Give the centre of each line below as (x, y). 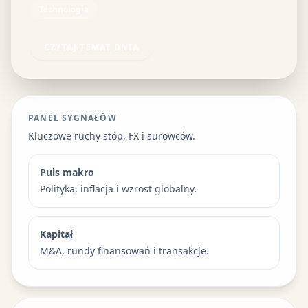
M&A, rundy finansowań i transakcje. (124, 250)
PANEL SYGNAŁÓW (73, 118)
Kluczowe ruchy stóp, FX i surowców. (112, 135)
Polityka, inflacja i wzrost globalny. (118, 188)
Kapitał (56, 234)
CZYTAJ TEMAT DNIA (92, 47)
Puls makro (67, 172)
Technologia (64, 9)
